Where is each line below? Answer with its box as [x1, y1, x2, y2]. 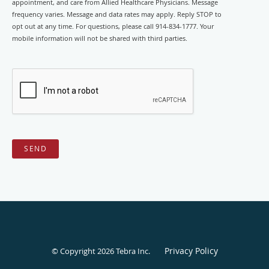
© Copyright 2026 [51, 245, 116, 256]
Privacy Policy [164, 244, 218, 256]
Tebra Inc [115, 245, 148, 256]
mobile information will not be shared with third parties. [12, 34, 187, 43]
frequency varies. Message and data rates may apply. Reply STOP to [12, 10, 222, 19]
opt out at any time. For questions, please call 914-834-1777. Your [12, 22, 214, 31]
